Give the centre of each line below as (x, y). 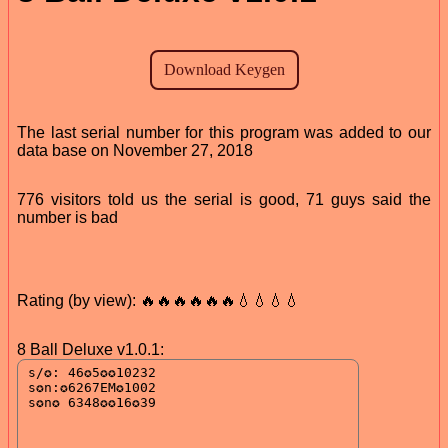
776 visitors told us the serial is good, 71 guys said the (224, 199)
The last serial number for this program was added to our (224, 132)
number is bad (67, 217)
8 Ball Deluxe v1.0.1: (90, 349)
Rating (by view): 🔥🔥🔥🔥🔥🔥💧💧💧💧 (158, 300)
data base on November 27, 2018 (135, 150)
